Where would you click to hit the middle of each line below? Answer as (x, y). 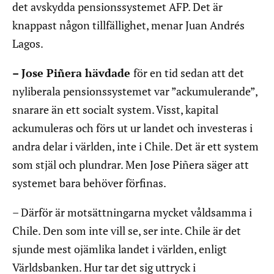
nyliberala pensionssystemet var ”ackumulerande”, (135, 91)
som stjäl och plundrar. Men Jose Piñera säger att (131, 165)
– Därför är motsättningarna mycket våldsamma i (132, 213)
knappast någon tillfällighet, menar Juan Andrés (128, 25)
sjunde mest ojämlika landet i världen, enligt (120, 249)
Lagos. (28, 44)
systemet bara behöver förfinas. (89, 183)
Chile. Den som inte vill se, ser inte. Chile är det (127, 231)
